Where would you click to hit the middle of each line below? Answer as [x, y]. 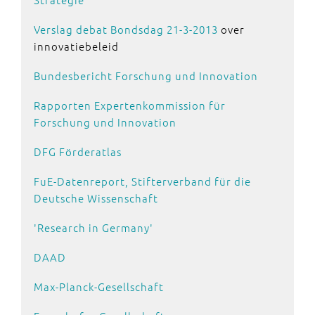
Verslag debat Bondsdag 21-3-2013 [126, 30]
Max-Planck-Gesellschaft [99, 287]
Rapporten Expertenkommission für [130, 105]
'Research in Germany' [94, 228]
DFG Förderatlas [78, 152]
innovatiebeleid [76, 46]
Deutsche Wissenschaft [96, 198]
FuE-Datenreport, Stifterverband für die [142, 181]
